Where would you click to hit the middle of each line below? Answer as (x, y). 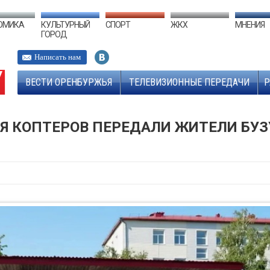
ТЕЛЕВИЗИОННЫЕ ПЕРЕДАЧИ (189, 82)
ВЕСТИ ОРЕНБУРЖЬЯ (69, 82)
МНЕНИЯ (250, 25)
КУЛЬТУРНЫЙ (66, 25)
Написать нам (58, 57)
